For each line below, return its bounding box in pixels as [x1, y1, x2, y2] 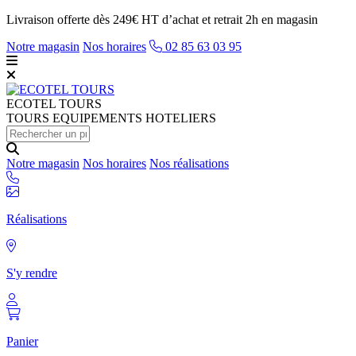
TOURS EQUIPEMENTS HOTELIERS [6, 111, 216, 125]
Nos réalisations [149, 157, 229, 170]
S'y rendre [6, 266, 57, 280]
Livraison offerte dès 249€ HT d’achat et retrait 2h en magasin [6, 13, 318, 26]
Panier [6, 335, 38, 348]
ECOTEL [6, 97, 56, 110]
